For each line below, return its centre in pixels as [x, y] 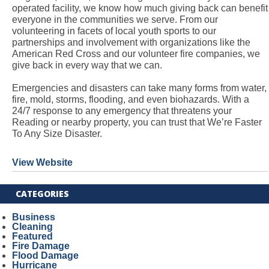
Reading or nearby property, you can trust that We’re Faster [137, 122]
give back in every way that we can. [87, 65]
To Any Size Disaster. [57, 134]
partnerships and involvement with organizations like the [131, 42]
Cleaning [32, 227]
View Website [42, 162]
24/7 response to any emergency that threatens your [122, 111]
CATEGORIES [43, 194]
